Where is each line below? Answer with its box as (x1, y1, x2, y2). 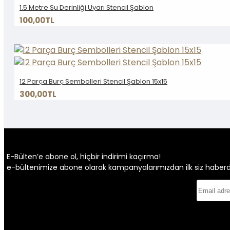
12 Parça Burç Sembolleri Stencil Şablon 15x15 (20, 76, 167, 86)
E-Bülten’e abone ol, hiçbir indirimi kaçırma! (7, 151, 161, 162)
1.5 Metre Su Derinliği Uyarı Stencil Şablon (20, 2, 154, 12)
